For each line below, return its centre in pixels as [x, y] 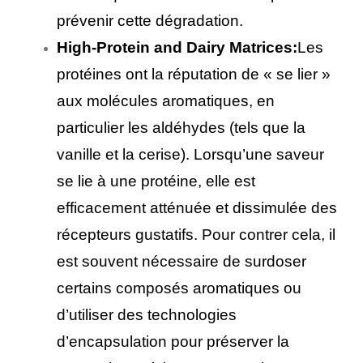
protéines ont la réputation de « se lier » [194, 74]
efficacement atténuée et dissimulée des [197, 207]
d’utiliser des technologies [147, 314]
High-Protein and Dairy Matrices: [177, 47]
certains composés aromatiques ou [179, 288]
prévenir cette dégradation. [150, 20]
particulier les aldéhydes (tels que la [181, 127]
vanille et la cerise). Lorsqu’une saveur [190, 154]
